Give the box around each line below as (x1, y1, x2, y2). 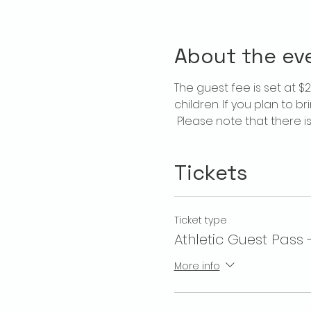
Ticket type (174, 212, 227, 227)
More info (174, 258, 220, 273)
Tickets (174, 158, 248, 186)
